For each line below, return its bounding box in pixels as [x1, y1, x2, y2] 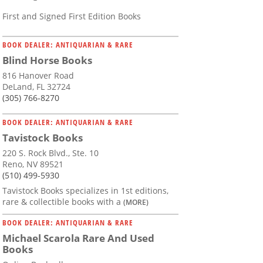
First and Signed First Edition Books [2, 11, 141, 22]
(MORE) [123, 197, 149, 207]
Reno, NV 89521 [2, 159, 63, 170]
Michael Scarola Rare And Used [2, 231, 154, 245]
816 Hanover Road [2, 70, 74, 82]
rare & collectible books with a [2, 196, 123, 208]
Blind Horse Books [2, 53, 92, 68]
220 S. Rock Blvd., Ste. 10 [2, 147, 99, 159]
